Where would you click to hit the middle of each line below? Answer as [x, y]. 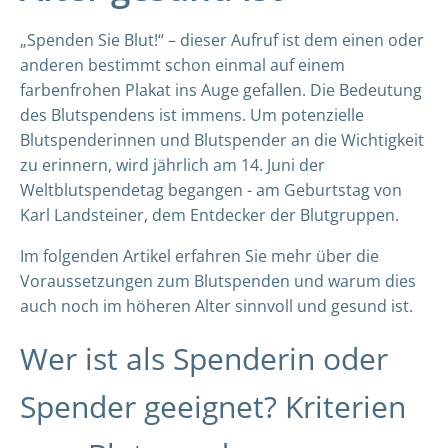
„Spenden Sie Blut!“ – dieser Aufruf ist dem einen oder [222, 40]
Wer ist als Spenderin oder [204, 358]
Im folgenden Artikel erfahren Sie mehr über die [199, 256]
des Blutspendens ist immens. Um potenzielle [192, 115]
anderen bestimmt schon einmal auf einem [182, 65]
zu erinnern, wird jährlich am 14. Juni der [172, 165]
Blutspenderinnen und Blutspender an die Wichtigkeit [222, 140]
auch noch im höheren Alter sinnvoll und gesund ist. [216, 306]
